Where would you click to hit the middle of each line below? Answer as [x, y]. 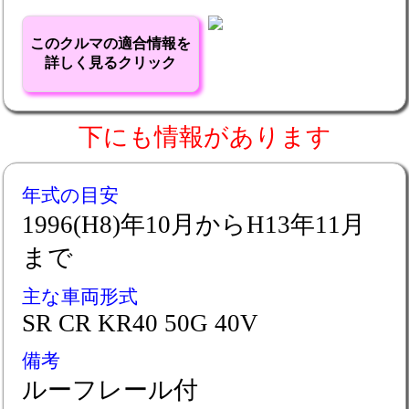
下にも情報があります [204, 137]
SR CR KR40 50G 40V [140, 323]
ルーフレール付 [110, 390]
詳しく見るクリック [110, 63]
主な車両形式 [80, 297]
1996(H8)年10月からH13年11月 [194, 225]
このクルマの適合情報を [110, 43]
